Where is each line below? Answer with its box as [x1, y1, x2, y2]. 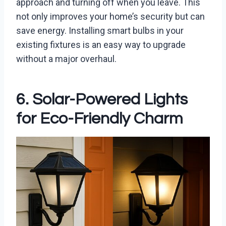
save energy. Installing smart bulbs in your [16, 25, 184, 36]
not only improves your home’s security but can [16, 11, 205, 22]
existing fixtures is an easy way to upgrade [16, 39, 186, 50]
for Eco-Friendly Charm [16, 110, 183, 128]
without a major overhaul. [16, 53, 117, 65]
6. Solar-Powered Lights [16, 91, 188, 108]
